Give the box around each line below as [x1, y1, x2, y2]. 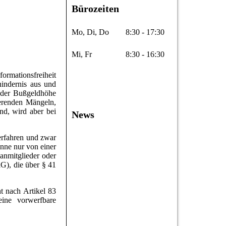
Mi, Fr [72, 50, 92, 59]
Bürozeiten [72, 3, 119, 14]
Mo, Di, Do [72, 28, 109, 37]
